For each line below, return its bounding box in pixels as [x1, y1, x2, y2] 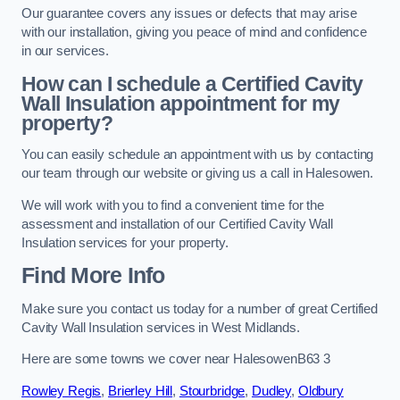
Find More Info [21, 263, 165, 288]
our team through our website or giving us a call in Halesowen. [21, 166, 373, 181]
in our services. [21, 44, 109, 59]
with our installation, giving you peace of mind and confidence [21, 25, 367, 40]
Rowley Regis [21, 383, 102, 398]
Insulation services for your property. [21, 235, 229, 250]
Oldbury [297, 383, 344, 398]
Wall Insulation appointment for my [21, 91, 340, 115]
